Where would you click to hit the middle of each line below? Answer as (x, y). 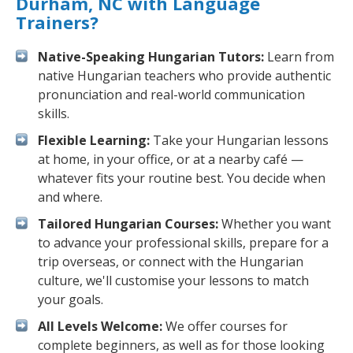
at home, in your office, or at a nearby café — (171, 159)
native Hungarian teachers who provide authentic (184, 76)
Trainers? (57, 22)
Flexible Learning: (94, 140)
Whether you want (275, 224)
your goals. (71, 299)
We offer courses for (225, 326)
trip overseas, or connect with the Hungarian (171, 262)
